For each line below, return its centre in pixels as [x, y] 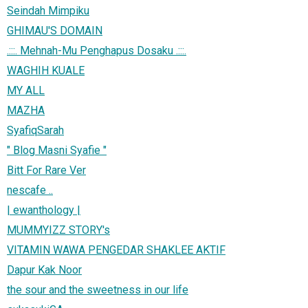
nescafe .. [30, 190]
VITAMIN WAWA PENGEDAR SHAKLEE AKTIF [116, 250]
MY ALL [26, 90]
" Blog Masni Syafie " [57, 150]
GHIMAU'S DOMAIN [55, 30]
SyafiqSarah [35, 130]
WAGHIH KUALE [46, 70]
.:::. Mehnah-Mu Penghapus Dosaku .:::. [97, 50]
